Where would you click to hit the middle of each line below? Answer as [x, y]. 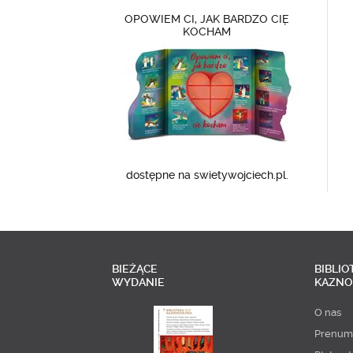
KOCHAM [207, 32]
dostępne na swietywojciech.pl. [207, 175]
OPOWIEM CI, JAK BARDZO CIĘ [207, 19]
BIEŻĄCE [135, 269]
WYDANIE [138, 282]
